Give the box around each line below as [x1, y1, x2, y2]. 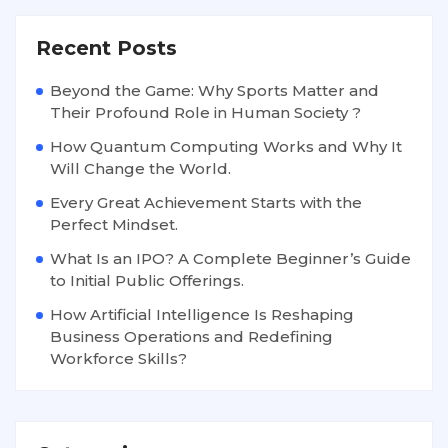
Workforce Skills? [50, 348, 187, 368]
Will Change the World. [50, 158, 231, 178]
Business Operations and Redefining [50, 326, 333, 346]
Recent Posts [36, 35, 177, 60]
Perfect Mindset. [50, 214, 178, 234]
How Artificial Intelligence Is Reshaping [50, 304, 354, 324]
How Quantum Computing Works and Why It [50, 136, 402, 156]
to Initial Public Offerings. [50, 270, 244, 290]
